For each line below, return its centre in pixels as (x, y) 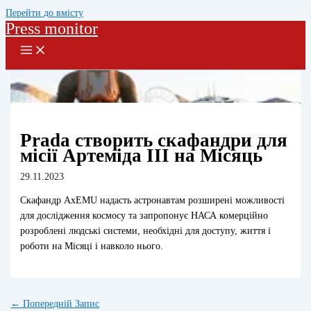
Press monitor (52, 28)
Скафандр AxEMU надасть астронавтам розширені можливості (153, 200)
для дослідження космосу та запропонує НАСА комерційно (144, 215)
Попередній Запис (60, 304)
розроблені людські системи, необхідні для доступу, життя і (146, 230)
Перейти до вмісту (44, 13)
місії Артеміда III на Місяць (142, 156)
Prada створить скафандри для (154, 141)
